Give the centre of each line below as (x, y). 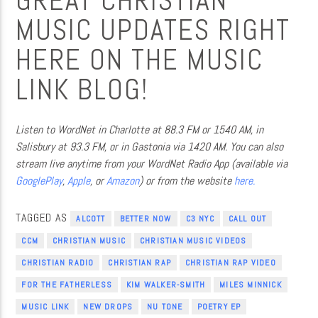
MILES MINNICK (251, 285)
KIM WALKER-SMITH (166, 285)
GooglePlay (39, 180)
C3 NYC (200, 219)
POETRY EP (219, 307)
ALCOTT (91, 219)
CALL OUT (247, 219)
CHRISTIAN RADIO (58, 263)
